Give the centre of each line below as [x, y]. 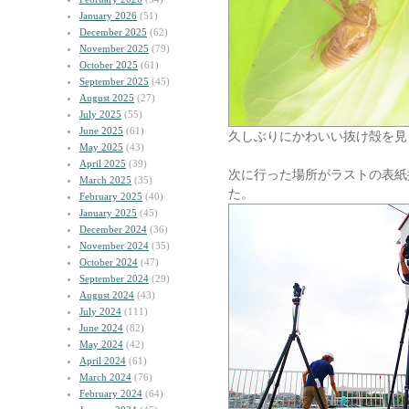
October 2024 [109, 262]
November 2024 [114, 246]
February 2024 [111, 393]
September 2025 [114, 81]
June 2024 [101, 328]
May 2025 [101, 147]
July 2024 [100, 311]
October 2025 [109, 65]
